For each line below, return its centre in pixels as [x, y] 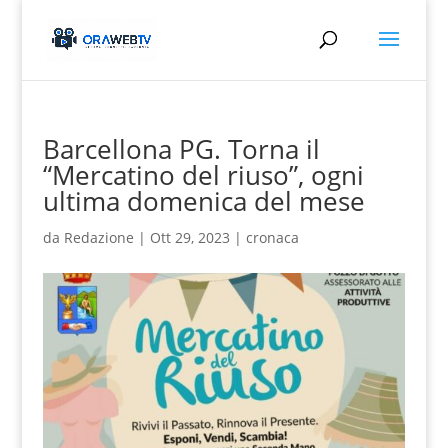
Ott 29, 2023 [189, 237]
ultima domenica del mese [203, 201]
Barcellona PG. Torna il [181, 149]
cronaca [272, 237]
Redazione [98, 237]
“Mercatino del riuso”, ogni [203, 175]
